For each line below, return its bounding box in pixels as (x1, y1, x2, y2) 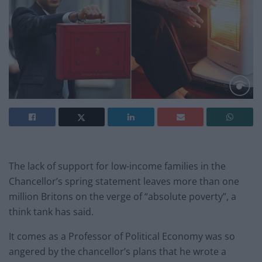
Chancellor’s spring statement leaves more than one (9, 174, 239, 188)
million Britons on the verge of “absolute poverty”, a (9, 189, 236, 203)
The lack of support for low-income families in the (9, 159, 226, 173)
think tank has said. (9, 205, 94, 218)
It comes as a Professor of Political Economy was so (9, 229, 235, 243)
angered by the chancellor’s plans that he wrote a (9, 244, 226, 258)
